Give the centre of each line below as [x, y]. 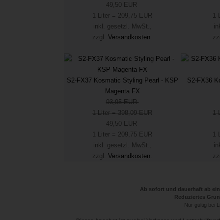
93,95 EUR [122, 102]
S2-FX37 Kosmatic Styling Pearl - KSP [122, 80]
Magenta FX [122, 91]
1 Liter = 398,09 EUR [122, 113]
